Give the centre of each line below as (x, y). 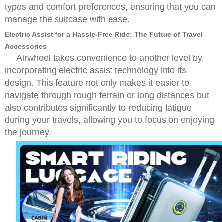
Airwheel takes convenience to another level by (109, 58)
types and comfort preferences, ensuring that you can (110, 7)
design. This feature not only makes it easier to (97, 83)
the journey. (28, 132)
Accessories (26, 46)
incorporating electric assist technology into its (96, 70)
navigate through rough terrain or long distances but (107, 95)
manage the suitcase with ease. (67, 19)
